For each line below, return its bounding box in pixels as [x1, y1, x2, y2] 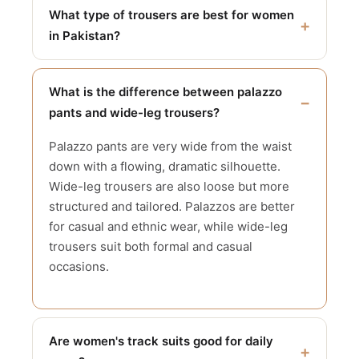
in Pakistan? [49, 33, 120, 49]
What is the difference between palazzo [49, 89, 282, 105]
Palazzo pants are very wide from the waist [49, 143, 292, 159]
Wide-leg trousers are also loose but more [49, 184, 289, 200]
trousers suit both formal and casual [49, 244, 252, 260]
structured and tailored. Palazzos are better [49, 204, 295, 220]
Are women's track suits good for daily [49, 338, 273, 354]
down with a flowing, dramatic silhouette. [49, 163, 280, 179]
